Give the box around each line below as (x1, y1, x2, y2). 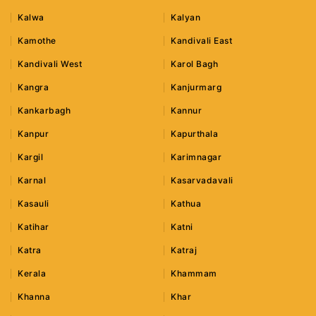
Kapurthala (171, 128, 219, 140)
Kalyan (171, 12, 201, 23)
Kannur (171, 105, 202, 116)
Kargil (18, 152, 43, 163)
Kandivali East (171, 35, 233, 47)
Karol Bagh (171, 59, 219, 70)
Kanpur (18, 128, 49, 140)
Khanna (18, 291, 50, 303)
